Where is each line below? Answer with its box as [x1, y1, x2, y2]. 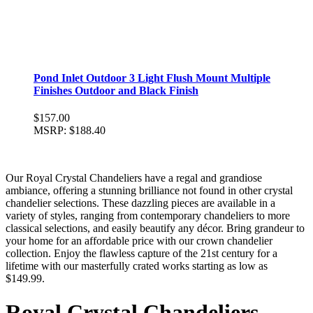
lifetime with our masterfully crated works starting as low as [6, 259, 268, 272]
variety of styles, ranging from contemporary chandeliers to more [6, 209, 290, 221]
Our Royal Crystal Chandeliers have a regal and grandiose [6, 171, 262, 184]
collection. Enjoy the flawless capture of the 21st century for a [6, 247, 277, 259]
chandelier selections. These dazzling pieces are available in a [6, 196, 275, 209]
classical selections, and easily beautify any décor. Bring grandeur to [6, 221, 305, 234]
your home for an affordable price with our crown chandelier [6, 234, 272, 247]
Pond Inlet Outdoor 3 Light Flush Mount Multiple [34, 71, 270, 84]
